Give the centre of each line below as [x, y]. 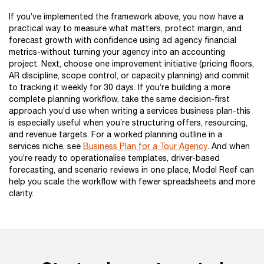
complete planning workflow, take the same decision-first [119, 99]
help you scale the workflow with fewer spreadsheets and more [132, 181]
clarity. [21, 193]
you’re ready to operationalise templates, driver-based [114, 158]
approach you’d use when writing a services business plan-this [130, 111]
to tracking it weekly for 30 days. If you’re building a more [120, 87]
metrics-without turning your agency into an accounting [117, 52]
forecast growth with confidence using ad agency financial [123, 40]
